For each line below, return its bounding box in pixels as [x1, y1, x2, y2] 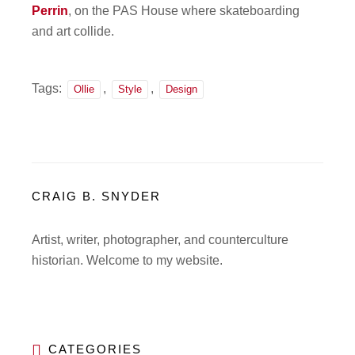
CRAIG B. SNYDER [32, 189, 162, 203]
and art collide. [32, 24, 115, 38]
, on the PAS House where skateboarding [68, 3, 300, 17]
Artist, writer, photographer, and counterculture [32, 232, 289, 246]
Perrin [32, 3, 69, 17]
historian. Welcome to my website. [32, 253, 223, 267]
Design [166, 82, 198, 95]
